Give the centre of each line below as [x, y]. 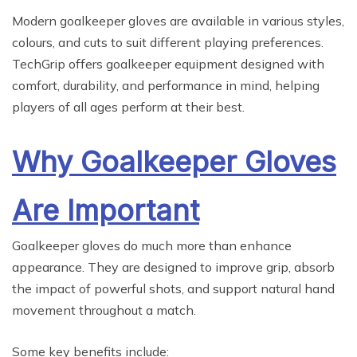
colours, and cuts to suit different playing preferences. [168, 43]
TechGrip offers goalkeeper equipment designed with [168, 64]
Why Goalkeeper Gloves [174, 162]
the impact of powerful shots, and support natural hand [173, 289]
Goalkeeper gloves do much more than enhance [152, 246]
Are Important [106, 211]
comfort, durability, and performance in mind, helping [166, 86]
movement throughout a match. [104, 310]
